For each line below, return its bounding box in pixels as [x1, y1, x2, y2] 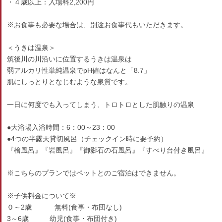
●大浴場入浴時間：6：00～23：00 [7, 123, 115, 131]
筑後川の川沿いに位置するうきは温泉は [7, 55, 132, 63]
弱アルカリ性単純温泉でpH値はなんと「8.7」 [7, 66, 151, 74]
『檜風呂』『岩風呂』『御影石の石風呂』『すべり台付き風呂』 [7, 146, 209, 154]
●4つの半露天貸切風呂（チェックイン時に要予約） [7, 135, 168, 143]
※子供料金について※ [7, 192, 77, 200]
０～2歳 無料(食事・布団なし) [7, 203, 122, 211]
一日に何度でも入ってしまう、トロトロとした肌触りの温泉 [7, 101, 195, 109]
